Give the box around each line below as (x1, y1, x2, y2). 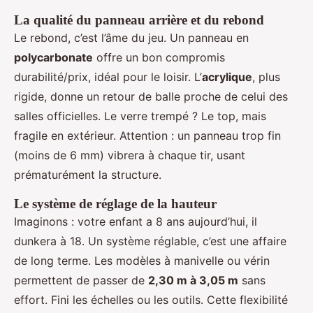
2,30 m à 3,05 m (148, 273, 238, 288)
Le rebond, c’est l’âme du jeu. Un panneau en (14, 31, 249, 45)
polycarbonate (14, 50, 93, 65)
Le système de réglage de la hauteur (14, 196, 217, 212)
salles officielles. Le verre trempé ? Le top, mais (14, 109, 266, 124)
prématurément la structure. (14, 168, 161, 182)
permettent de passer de (14, 273, 148, 288)
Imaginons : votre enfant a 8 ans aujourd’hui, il (14, 214, 257, 229)
